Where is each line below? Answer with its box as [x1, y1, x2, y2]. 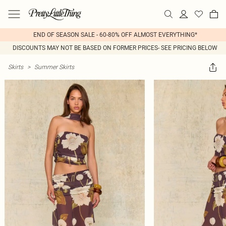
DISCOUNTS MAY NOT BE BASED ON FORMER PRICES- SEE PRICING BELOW [13, 44, 217, 51]
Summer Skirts [34, 63, 74, 71]
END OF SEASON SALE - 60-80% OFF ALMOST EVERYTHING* [33, 31, 197, 38]
